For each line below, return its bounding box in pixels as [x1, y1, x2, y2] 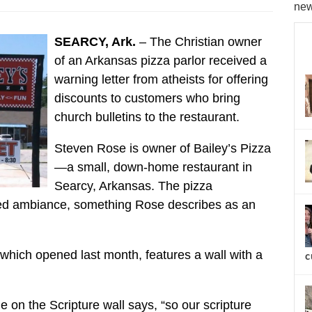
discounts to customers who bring [54, 91, 240, 105]
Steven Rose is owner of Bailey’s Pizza [54, 141, 271, 155]
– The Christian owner [139, 35, 262, 49]
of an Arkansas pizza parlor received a [54, 54, 267, 68]
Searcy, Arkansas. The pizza [54, 179, 212, 193]
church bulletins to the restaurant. [54, 110, 240, 124]
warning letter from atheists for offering [54, 72, 268, 86]
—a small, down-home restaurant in [54, 160, 252, 174]
